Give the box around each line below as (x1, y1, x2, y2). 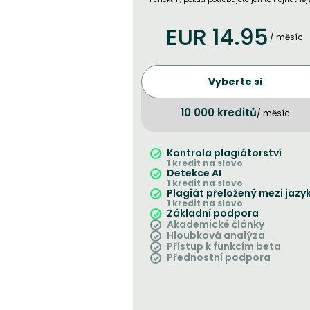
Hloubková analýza (167, 228, 265, 242)
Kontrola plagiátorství (167, 146, 282, 160)
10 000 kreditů (181, 105, 257, 120)
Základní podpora (167, 206, 259, 220)
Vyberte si (208, 75, 262, 89)
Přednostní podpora (167, 250, 271, 264)
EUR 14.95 (166, 21, 268, 53)
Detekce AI (167, 166, 221, 180)
